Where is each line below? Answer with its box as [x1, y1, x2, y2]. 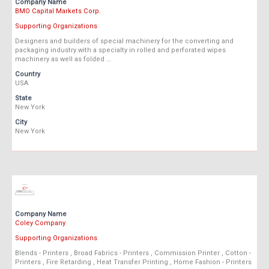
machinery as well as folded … [15, 55, 110, 64]
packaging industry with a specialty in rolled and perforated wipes [15, 46, 226, 55]
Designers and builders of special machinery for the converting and [15, 37, 234, 46]
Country [15, 70, 40, 79]
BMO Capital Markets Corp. [15, 7, 101, 16]
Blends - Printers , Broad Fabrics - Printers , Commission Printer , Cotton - [15, 249, 251, 258]
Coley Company [15, 219, 65, 228]
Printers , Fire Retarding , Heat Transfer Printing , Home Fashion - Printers [15, 258, 252, 267]
